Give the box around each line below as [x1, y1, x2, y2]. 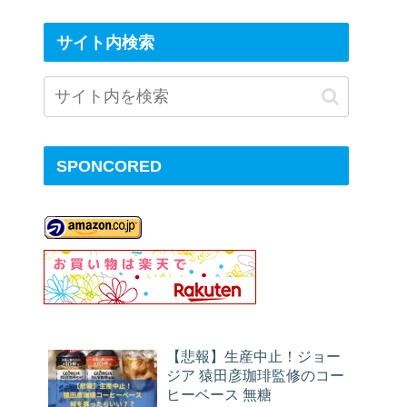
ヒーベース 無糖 [166, 385, 272, 402]
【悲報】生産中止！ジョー [166, 347, 341, 364]
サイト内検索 [56, 33, 155, 52]
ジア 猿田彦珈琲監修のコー [166, 366, 344, 383]
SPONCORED [56, 156, 163, 175]
